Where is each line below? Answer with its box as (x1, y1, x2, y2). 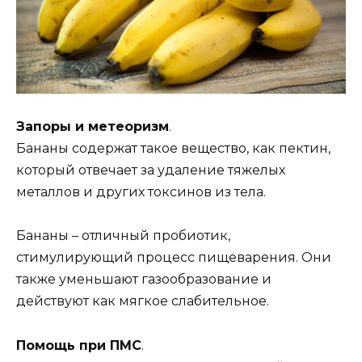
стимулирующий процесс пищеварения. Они (16, 250, 331, 266)
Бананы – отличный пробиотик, (16, 228, 230, 244)
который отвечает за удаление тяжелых (16, 162, 285, 179)
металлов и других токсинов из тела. (16, 184, 266, 200)
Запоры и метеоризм (16, 119, 169, 135)
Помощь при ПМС (16, 337, 141, 353)
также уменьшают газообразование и (16, 271, 271, 288)
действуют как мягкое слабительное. (16, 293, 269, 309)
